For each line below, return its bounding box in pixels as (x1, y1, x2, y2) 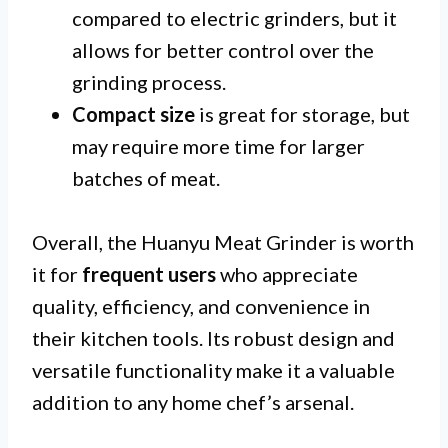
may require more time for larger (72, 134, 365, 159)
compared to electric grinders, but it (72, 6, 397, 31)
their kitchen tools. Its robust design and (32, 326, 395, 351)
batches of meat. (72, 166, 220, 191)
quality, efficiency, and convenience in (32, 294, 370, 319)
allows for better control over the (72, 38, 374, 63)
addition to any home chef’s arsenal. (32, 390, 354, 415)
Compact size (72, 102, 195, 127)
